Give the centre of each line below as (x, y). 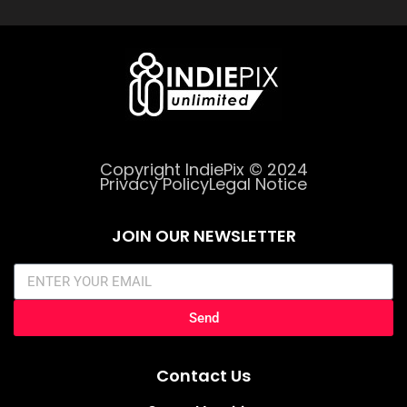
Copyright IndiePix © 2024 (203, 170)
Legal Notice (258, 184)
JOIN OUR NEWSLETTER (203, 236)
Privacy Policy (154, 184)
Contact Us (203, 376)
